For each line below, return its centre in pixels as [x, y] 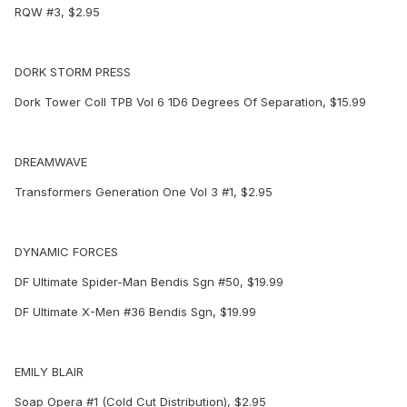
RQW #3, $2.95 [57, 12]
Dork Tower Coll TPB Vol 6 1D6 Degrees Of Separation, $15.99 [190, 102]
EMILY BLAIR [49, 372]
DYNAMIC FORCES [66, 252]
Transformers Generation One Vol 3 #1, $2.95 [144, 192]
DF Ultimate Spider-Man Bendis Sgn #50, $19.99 [149, 282]
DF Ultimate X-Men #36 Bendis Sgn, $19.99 [135, 312]
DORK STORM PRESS [73, 72]
